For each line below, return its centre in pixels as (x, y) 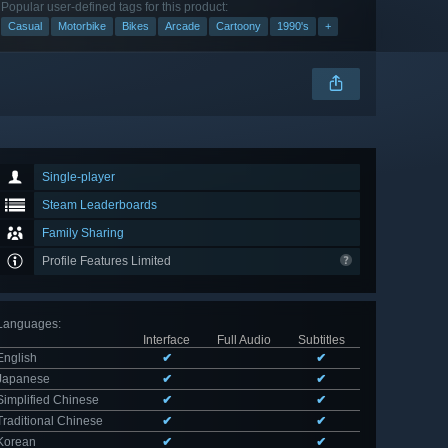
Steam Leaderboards (99, 204)
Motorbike (82, 25)
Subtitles (321, 339)
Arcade (182, 25)
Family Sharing (83, 232)
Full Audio (243, 339)
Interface (166, 339)
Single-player (78, 176)
